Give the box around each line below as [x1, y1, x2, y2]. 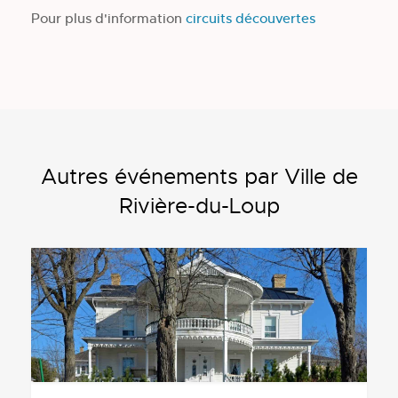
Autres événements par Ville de [40, 163, 358, 191]
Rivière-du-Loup [118, 193, 280, 220]
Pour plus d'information [31, 10, 186, 28]
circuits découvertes [186, 10, 315, 28]
